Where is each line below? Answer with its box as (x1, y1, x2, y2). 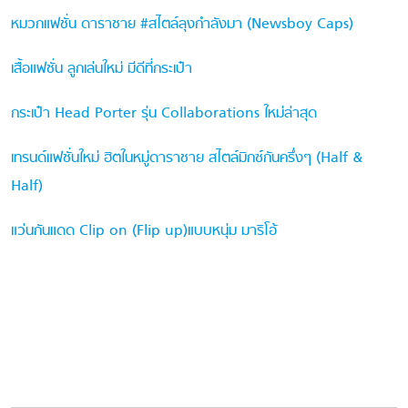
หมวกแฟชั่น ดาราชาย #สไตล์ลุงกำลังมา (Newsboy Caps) (10, 12, 353, 36)
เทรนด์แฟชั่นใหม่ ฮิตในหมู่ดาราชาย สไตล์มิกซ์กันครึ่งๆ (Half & (10, 147, 362, 171)
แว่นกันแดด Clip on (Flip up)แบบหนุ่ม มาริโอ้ (10, 219, 277, 244)
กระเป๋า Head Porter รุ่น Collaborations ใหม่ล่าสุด (10, 102, 317, 127)
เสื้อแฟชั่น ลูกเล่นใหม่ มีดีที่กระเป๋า (10, 56, 192, 81)
